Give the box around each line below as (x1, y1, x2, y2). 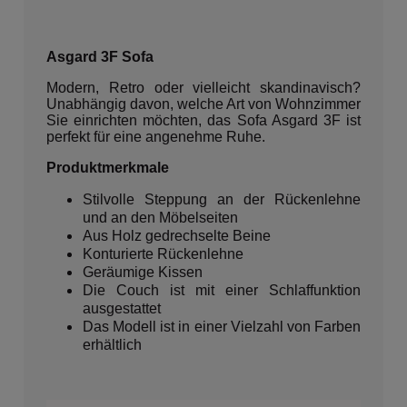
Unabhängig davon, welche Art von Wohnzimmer (46, 96, 361, 112)
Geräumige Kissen (83, 264, 203, 280)
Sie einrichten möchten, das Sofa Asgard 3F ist (46, 113, 361, 128)
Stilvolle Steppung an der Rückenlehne (83, 192, 361, 207)
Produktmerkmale (46, 160, 169, 175)
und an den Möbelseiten (83, 210, 238, 225)
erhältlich (83, 337, 142, 352)
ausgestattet (83, 301, 161, 316)
